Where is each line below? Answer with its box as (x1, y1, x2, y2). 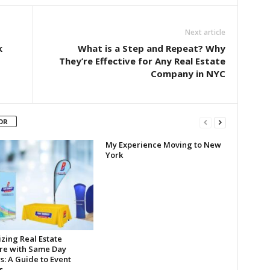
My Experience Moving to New (105, 139, 221, 150)
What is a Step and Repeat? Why (77, 42, 225, 54)
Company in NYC (150, 67, 225, 80)
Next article (184, 27, 225, 37)
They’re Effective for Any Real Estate (58, 54, 225, 67)
